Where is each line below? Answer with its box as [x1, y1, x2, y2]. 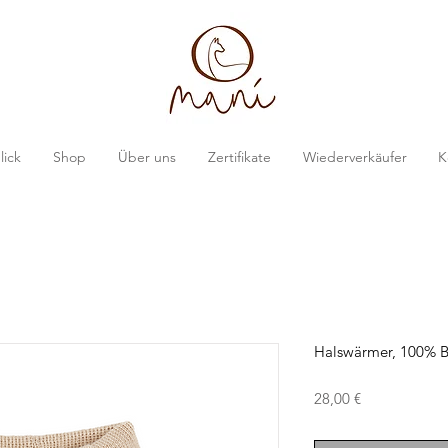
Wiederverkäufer [302, 148, 407, 166]
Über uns [118, 148, 176, 166]
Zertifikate [208, 148, 271, 166]
